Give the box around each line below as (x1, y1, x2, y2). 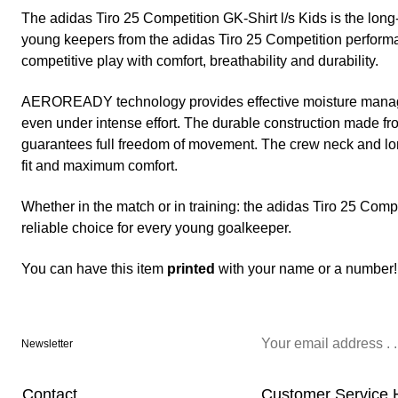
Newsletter (21, 338, 73, 351)
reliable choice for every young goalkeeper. (21, 220, 291, 236)
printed (167, 261, 215, 277)
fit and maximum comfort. (21, 158, 178, 174)
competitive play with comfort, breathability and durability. (21, 53, 378, 69)
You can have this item (21, 261, 167, 277)
